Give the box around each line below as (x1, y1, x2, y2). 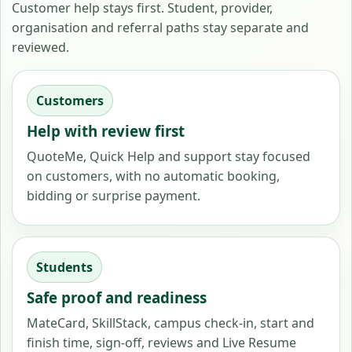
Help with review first (27, 121, 185, 141)
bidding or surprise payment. (27, 187, 200, 205)
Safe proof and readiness (27, 288, 207, 308)
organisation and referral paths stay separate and (12, 18, 309, 36)
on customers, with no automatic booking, (27, 167, 280, 185)
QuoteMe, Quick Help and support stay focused (27, 148, 310, 166)
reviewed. (12, 38, 69, 56)
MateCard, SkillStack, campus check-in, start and (27, 313, 314, 332)
